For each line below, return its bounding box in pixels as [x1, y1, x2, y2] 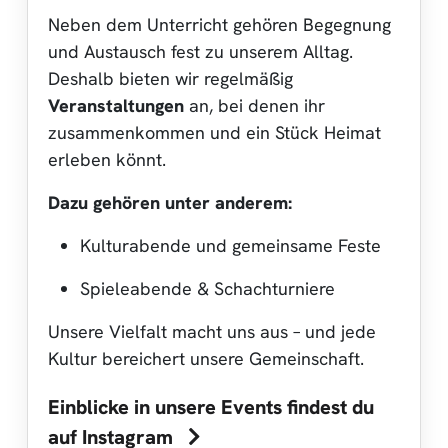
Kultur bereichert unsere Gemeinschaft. [48, 346, 364, 370]
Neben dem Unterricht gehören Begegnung [48, 12, 391, 36]
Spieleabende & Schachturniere [80, 276, 335, 300]
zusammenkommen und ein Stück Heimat [48, 120, 381, 144]
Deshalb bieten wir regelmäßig [48, 66, 293, 90]
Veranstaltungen [48, 93, 184, 117]
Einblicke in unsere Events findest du [48, 393, 374, 420]
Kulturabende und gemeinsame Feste [80, 233, 381, 257]
